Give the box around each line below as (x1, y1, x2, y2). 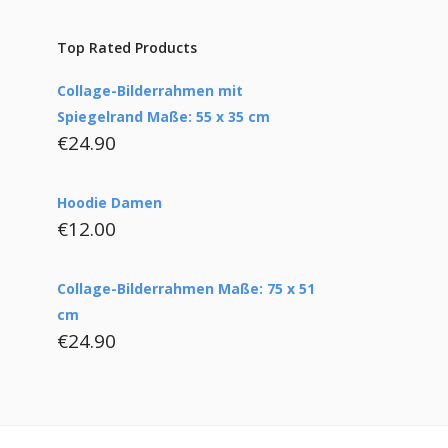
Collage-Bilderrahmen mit (57, 80, 244, 100)
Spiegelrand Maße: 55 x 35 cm (57, 106, 271, 126)
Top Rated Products (57, 37, 198, 57)
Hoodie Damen (57, 192, 163, 212)
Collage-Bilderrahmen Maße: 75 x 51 (57, 278, 316, 298)
